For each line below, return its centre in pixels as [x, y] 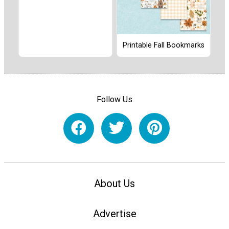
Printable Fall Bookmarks [164, 45]
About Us [114, 184]
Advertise [114, 214]
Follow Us [114, 99]
